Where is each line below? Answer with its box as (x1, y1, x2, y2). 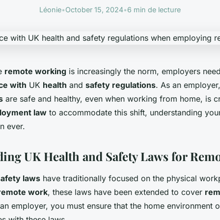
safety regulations (85, 80, 156, 90)
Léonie (39, 5, 61, 14)
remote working (4, 66, 66, 77)
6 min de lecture (127, 5, 181, 14)
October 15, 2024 (65, 5, 123, 14)
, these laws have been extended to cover (48, 187, 205, 197)
